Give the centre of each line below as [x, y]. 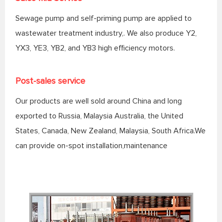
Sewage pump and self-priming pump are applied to [103, 18]
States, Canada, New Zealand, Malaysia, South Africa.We [110, 131]
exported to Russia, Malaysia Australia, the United [99, 116]
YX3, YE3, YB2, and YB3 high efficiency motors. [95, 48]
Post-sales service [50, 81]
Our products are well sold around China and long [98, 101]
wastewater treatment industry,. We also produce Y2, [106, 33]
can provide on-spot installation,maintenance [91, 145]
